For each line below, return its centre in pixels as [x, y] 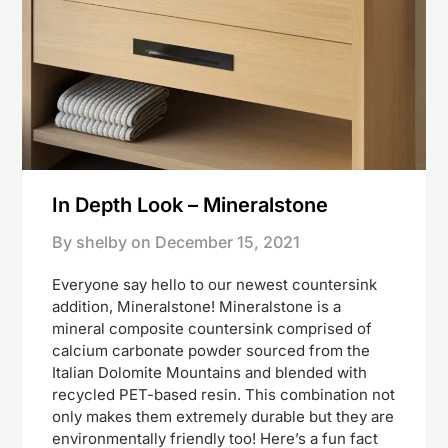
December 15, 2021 [228, 242]
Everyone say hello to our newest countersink [215, 285]
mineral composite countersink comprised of [212, 329]
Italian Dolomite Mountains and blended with [210, 373]
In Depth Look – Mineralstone [190, 205]
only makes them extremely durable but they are [223, 417]
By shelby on [102, 242]
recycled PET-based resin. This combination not [224, 395]
